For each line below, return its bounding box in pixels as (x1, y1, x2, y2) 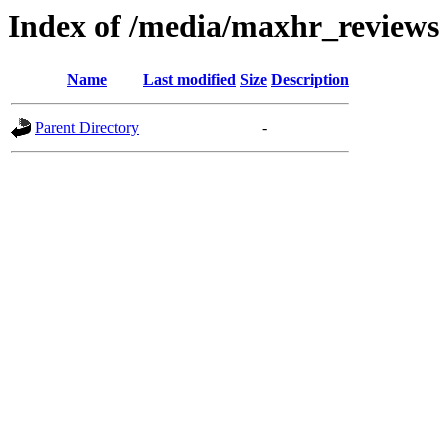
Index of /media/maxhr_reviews (8, 8, 439, 44)
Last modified (143, 71, 236, 89)
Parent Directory (35, 119, 139, 137)
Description (271, 71, 349, 89)
